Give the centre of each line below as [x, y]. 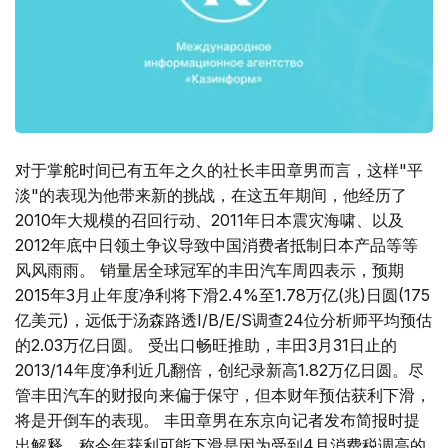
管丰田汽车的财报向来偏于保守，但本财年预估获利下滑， [223, 395]
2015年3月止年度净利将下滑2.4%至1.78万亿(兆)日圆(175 [222, 295]
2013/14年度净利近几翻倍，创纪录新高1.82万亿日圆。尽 [219, 370]
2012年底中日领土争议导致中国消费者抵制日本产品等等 [216, 245]
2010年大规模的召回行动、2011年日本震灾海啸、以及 [209, 220]
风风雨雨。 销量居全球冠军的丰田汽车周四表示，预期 [209, 270]
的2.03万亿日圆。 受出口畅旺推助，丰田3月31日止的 [206, 345]
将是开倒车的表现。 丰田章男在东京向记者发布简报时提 [217, 420]
